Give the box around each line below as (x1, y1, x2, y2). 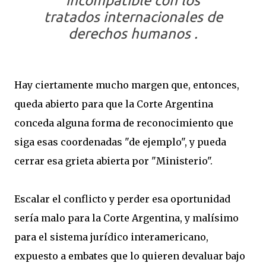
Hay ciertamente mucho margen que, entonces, (14, 79, 239, 91)
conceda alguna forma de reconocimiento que (14, 117, 233, 129)
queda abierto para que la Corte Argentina (14, 98, 213, 110)
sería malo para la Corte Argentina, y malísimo (14, 212, 239, 224)
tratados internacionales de (43, 9, 223, 25)
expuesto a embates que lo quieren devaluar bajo (14, 250, 245, 262)
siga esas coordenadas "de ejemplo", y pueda (14, 136, 226, 148)
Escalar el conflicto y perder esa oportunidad (14, 193, 230, 205)
